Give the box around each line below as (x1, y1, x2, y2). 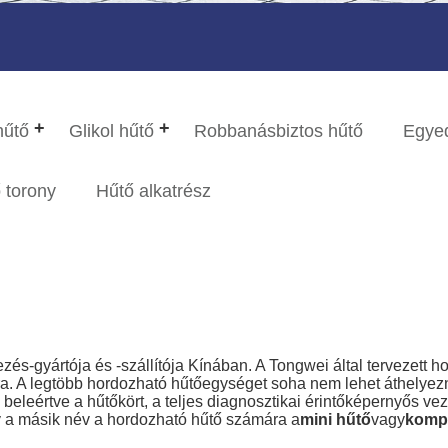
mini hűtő (300, 411, 372, 429)
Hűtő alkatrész (96, 181, 212, 202)
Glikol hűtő (69, 121, 155, 142)
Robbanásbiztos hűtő (194, 121, 364, 142)
